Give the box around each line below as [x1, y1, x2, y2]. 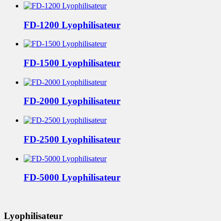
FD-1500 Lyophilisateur [24, 58, 120, 69]
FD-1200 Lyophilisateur [24, 19, 120, 30]
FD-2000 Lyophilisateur [24, 96, 120, 107]
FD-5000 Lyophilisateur [24, 172, 120, 183]
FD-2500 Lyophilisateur [24, 134, 120, 145]
